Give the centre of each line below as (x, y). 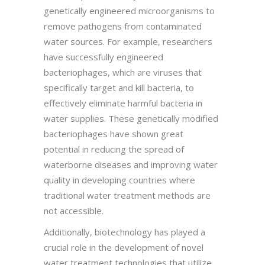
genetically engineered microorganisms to (129, 10)
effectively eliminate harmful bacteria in (123, 103)
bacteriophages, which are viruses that (123, 72)
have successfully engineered (104, 56)
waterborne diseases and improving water (131, 164)
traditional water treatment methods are (127, 195)
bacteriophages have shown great (114, 133)
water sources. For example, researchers (128, 41)
